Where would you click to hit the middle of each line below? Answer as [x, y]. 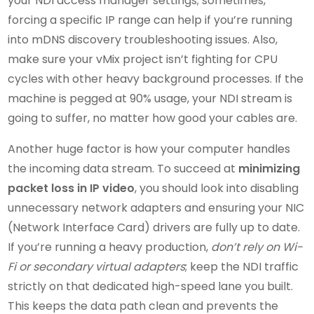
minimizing [269, 169]
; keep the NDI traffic [242, 267]
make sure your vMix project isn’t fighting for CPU [143, 60]
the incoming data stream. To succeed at [123, 169]
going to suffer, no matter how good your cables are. [153, 118]
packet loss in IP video [71, 189]
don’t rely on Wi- [257, 247]
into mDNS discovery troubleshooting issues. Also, [143, 40]
